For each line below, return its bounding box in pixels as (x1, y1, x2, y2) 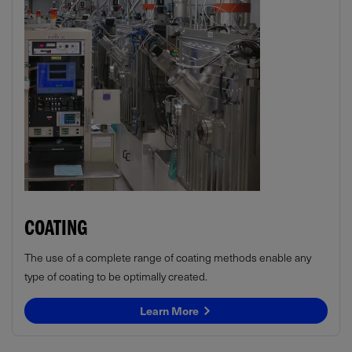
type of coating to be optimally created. (24, 267, 207, 284)
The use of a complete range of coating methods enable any (24, 248, 311, 266)
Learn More (140, 302, 201, 319)
